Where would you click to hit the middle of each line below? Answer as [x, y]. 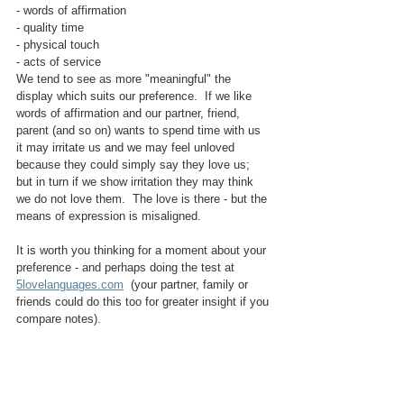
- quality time [50, 27]
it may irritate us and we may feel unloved [127, 147]
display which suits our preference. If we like [136, 96]
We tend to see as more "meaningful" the [125, 78]
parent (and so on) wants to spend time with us [140, 130]
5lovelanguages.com [70, 284]
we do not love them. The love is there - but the [143, 198]
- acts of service [59, 61]
